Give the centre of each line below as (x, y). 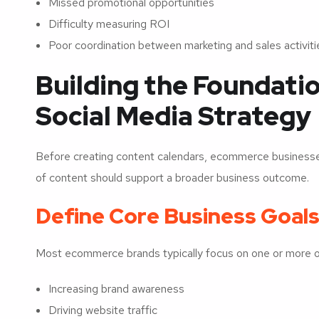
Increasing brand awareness (116, 288)
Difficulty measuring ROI (109, 23)
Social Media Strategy (173, 116)
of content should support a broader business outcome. (172, 177)
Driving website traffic (103, 310)
